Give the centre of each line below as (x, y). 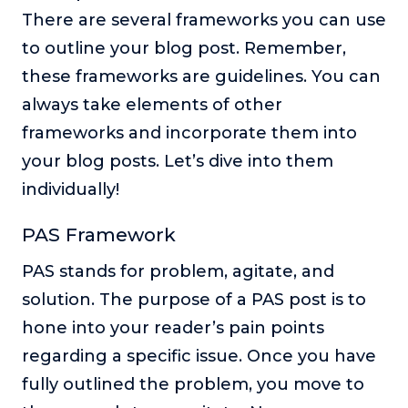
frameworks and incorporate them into (189, 133)
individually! (71, 190)
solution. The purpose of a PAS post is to (194, 300)
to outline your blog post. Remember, (184, 49)
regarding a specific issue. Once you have (199, 357)
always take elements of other (152, 105)
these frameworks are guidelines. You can (201, 77)
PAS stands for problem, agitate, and (178, 272)
